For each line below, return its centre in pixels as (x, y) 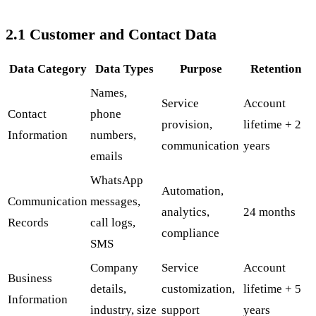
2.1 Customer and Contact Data (111, 35)
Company (114, 268)
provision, (187, 125)
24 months (269, 212)
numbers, (113, 135)
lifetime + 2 (272, 125)
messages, (115, 202)
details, (108, 289)
